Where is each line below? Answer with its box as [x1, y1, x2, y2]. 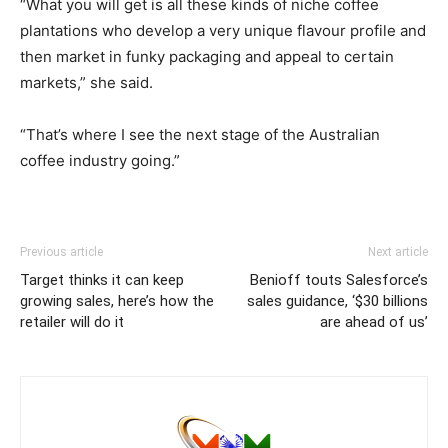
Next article [368, 245, 428, 260]
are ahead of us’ [320, 313, 428, 332]
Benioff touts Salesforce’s [250, 271, 428, 290]
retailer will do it [20, 313, 124, 332]
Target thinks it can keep [20, 271, 184, 290]
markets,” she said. [20, 73, 153, 93]
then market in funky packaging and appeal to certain [20, 47, 394, 67]
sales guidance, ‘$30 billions [247, 292, 428, 311]
